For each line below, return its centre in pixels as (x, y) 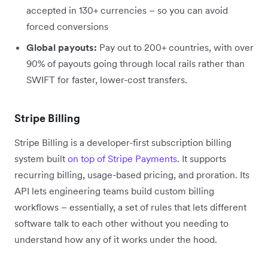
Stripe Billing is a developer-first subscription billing (123, 142)
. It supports (202, 158)
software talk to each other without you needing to (121, 223)
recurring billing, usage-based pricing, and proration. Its (132, 174)
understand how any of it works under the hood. (116, 239)
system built (41, 158)
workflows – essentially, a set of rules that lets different (130, 207)
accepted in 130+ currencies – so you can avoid (127, 10)
